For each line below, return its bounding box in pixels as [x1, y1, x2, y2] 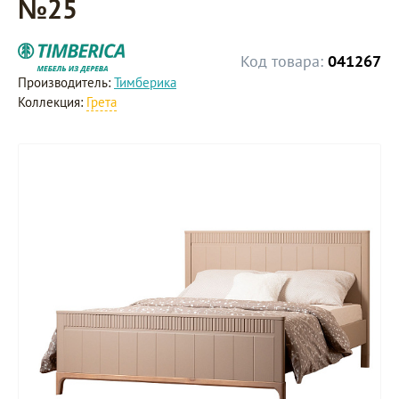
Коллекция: [18, 94, 86, 111]
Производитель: [18, 74, 114, 92]
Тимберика [114, 74, 176, 92]
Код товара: [240, 51, 323, 71]
